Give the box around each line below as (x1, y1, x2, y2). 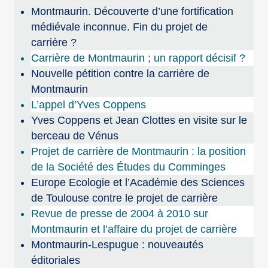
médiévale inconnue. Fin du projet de (31, 21, 208, 33)
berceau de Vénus (31, 130, 119, 142)
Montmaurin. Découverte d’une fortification (31, 5, 234, 18)
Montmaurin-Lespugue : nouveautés (31, 239, 204, 251)
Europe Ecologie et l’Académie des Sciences (31, 176, 245, 189)
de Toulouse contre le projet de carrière (31, 192, 218, 205)
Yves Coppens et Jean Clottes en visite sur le (31, 114, 248, 127)
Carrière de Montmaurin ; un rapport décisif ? (31, 52, 246, 65)
